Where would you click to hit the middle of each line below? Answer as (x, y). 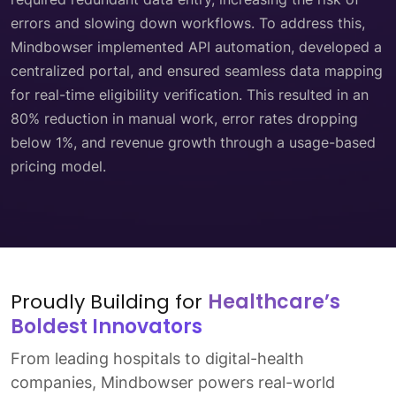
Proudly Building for (109, 301)
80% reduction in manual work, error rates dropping (184, 118)
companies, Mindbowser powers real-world (173, 382)
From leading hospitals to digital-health (157, 358)
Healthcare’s (274, 301)
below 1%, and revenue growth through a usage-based (193, 142)
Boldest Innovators (107, 326)
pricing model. (58, 166)
